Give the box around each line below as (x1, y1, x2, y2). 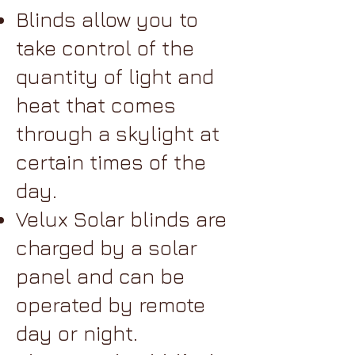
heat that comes (16, 93, 176, 117)
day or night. (16, 321, 138, 345)
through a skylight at (16, 121, 219, 146)
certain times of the (16, 150, 206, 174)
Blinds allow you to (16, 7, 198, 32)
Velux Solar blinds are (16, 207, 227, 231)
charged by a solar (16, 235, 197, 260)
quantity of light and (16, 64, 214, 89)
